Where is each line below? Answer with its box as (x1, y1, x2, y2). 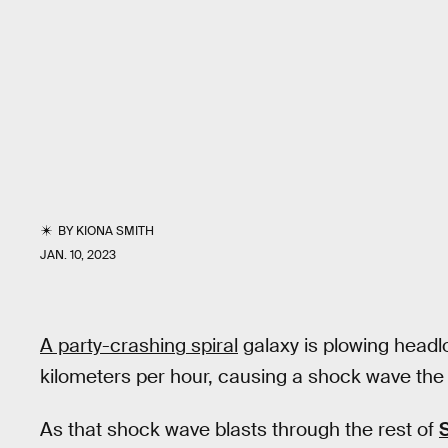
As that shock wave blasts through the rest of (40, 416, 439, 442)
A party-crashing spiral (40, 333, 238, 358)
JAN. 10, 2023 (40, 247, 116, 263)
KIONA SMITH (76, 223, 155, 239)
